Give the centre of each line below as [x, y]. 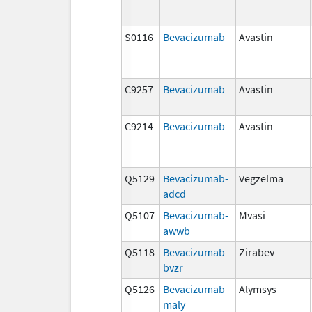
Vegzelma [261, 178]
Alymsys [258, 289]
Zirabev [257, 252]
